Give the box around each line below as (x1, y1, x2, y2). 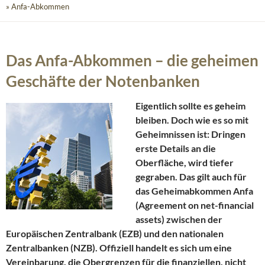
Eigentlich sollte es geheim (135, 100, 245, 112)
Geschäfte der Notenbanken (6, 72, 200, 91)
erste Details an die (135, 143, 216, 154)
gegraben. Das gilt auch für (135, 171, 247, 183)
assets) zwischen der (135, 214, 222, 225)
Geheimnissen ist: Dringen (135, 128, 245, 140)
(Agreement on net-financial (135, 199, 254, 211)
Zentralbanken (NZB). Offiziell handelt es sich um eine (6, 242, 232, 254)
